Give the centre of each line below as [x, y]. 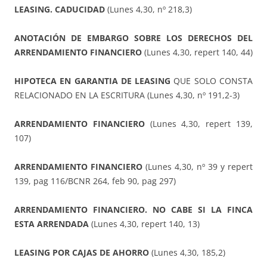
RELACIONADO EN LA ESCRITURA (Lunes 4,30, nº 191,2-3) [127, 95]
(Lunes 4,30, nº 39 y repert [198, 167]
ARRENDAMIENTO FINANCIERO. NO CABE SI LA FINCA [133, 210]
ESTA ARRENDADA [52, 224]
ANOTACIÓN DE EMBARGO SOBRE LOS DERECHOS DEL [133, 38]
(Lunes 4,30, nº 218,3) [148, 10]
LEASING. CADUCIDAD [60, 10]
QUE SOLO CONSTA [212, 81]
